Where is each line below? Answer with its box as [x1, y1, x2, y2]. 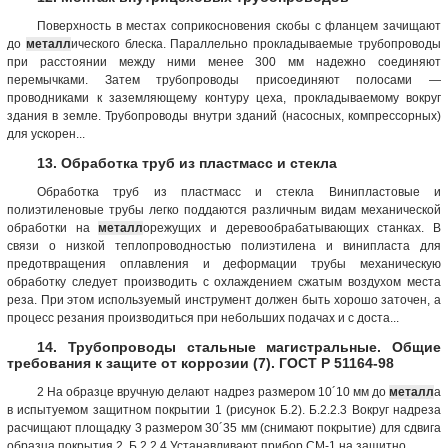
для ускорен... [7, 126, 85, 141]
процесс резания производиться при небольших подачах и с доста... [7, 310, 399, 325]
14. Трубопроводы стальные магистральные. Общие [37, 338, 441, 355]
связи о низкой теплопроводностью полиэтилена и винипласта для [7, 238, 441, 253]
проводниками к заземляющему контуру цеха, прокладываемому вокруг [7, 90, 441, 105]
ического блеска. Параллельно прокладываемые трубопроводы [70, 36, 442, 51]
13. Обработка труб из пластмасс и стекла [37, 154, 337, 171]
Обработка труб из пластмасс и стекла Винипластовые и [37, 184, 441, 199]
